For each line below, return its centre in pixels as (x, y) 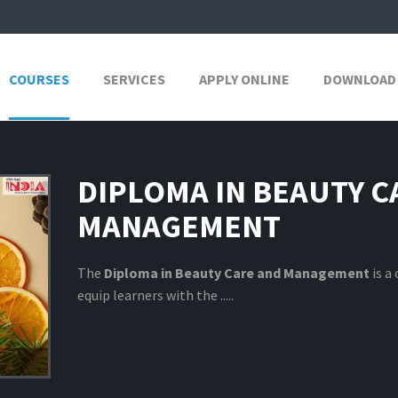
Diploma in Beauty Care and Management (236, 272)
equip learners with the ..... (155, 295)
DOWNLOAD (360, 79)
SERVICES (134, 79)
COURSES (39, 79)
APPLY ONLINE (244, 79)
